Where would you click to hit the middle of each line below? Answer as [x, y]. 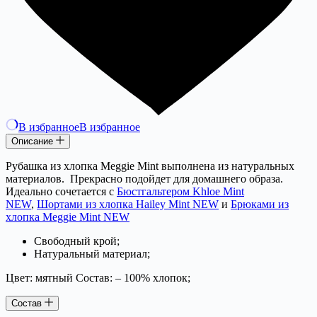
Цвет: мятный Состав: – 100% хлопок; [98, 278]
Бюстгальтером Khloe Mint [180, 192]
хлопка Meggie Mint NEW [68, 217]
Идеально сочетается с [61, 192]
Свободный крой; [77, 241]
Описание [34, 142]
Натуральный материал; [92, 254]
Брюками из [260, 204]
